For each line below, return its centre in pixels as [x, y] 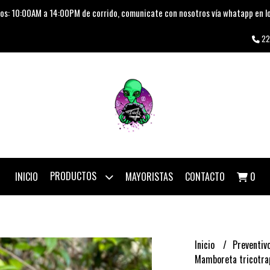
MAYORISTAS [149, 176]
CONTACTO [205, 176]
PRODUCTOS [74, 176]
